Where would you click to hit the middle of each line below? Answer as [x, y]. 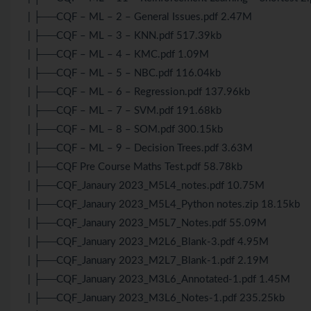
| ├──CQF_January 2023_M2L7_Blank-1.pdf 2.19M [148, 260]
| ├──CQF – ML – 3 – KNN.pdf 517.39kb [125, 35]
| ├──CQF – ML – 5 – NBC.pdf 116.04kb [124, 73]
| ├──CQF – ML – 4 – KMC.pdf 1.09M [118, 54]
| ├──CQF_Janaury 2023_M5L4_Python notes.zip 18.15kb [164, 204]
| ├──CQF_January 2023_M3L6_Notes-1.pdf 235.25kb [156, 298]
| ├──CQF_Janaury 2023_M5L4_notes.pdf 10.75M [146, 185]
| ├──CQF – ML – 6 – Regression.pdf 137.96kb [139, 92]
